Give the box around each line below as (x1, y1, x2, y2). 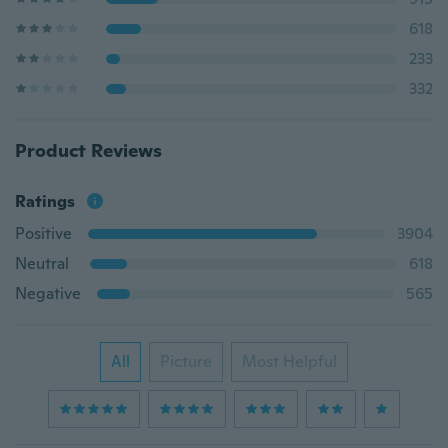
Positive (15, 223, 72, 244)
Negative (15, 283, 81, 304)
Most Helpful (242, 351, 337, 372)
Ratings (15, 191, 75, 212)
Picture (160, 351, 212, 372)
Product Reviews (15, 139, 162, 162)
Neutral (15, 253, 69, 274)
